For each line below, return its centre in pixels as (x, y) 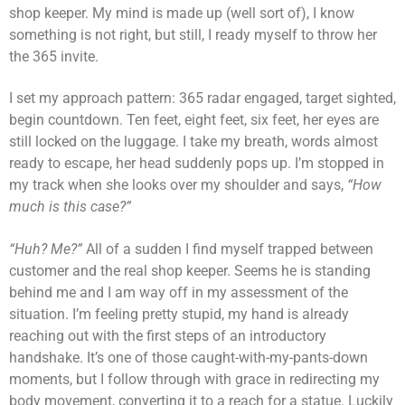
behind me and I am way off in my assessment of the (179, 292)
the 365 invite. (54, 56)
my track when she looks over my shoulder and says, (178, 185)
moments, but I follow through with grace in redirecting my (194, 379)
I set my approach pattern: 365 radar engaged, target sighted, (202, 99)
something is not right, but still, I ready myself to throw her (193, 34)
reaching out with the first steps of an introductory (168, 335)
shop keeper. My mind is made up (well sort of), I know (182, 13)
